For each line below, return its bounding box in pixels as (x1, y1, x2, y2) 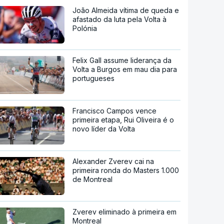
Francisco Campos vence (72, 106, 157, 115)
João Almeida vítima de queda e (72, 5, 179, 14)
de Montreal (72, 175, 113, 184)
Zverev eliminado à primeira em (72, 207, 177, 216)
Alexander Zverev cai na (72, 157, 154, 166)
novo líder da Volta (72, 124, 135, 133)
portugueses (72, 74, 115, 83)
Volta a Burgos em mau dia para (72, 65, 177, 74)
